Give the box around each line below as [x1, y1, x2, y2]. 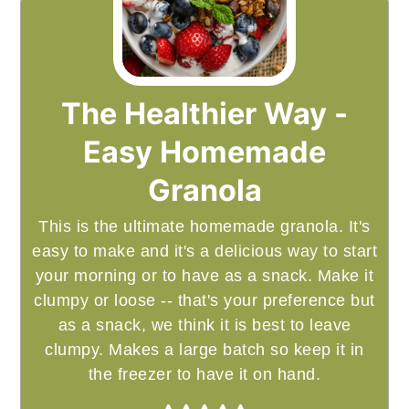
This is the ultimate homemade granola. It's [38, 217, 371, 236]
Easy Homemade [83, 134, 326, 170]
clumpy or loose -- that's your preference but [34, 291, 375, 309]
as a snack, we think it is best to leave [58, 316, 351, 334]
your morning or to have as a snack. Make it [35, 267, 374, 285]
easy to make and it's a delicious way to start [32, 242, 377, 260]
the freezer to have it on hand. [88, 365, 321, 383]
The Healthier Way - [61, 96, 348, 131]
